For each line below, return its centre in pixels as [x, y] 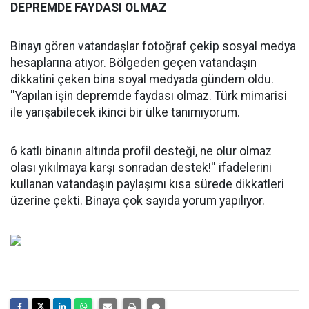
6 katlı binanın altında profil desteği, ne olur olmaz [141, 151]
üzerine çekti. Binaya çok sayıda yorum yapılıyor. [138, 201]
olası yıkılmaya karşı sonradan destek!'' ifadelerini [141, 168]
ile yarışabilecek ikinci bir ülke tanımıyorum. [125, 112]
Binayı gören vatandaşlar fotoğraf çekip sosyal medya [153, 46]
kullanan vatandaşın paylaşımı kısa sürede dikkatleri [147, 184]
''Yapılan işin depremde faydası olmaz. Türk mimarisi [149, 96]
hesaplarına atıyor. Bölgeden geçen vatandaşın [133, 63]
